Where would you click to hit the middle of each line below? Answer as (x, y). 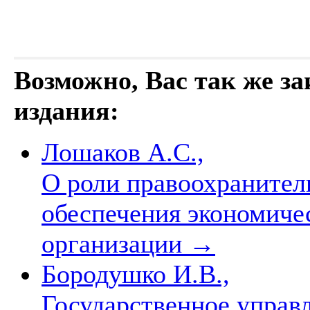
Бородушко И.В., (136, 274)
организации (115, 243)
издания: (66, 110)
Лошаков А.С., (123, 152)
